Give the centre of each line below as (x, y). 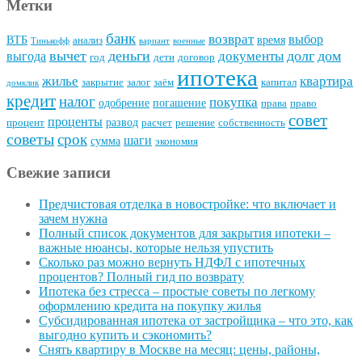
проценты (75, 122)
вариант (154, 41)
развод (122, 122)
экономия (177, 142)
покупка (234, 102)
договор (196, 58)
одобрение (124, 103)
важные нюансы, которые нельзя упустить (156, 247)
